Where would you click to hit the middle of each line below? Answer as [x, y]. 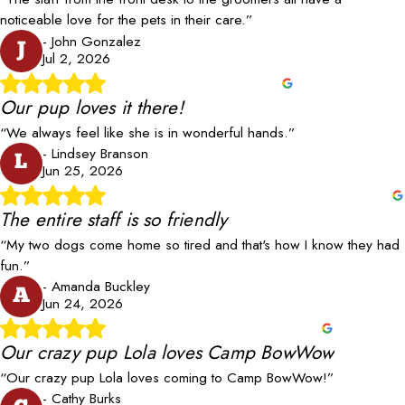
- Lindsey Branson [95, 153]
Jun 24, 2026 [82, 304]
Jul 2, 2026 [76, 58]
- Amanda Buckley [96, 287]
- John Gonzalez [91, 41]
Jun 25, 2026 [82, 170]
